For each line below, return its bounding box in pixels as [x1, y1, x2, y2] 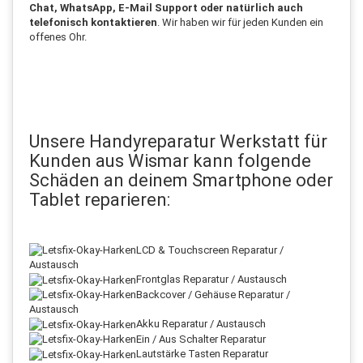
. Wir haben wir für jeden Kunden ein [157, 15, 323, 28]
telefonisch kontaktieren [29, 15, 157, 28]
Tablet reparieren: [29, 189, 170, 210]
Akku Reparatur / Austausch [136, 318, 266, 331]
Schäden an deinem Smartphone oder [29, 169, 333, 190]
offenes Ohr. [29, 30, 87, 43]
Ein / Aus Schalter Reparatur [136, 332, 266, 345]
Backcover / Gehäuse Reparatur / [136, 288, 290, 301]
